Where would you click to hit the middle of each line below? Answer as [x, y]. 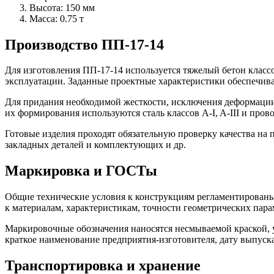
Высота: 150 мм [62, 7]
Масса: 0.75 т [57, 18]
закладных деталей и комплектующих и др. [95, 145]
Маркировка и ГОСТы [81, 171]
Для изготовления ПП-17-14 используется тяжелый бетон [127, 70]
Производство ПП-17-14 [84, 44]
